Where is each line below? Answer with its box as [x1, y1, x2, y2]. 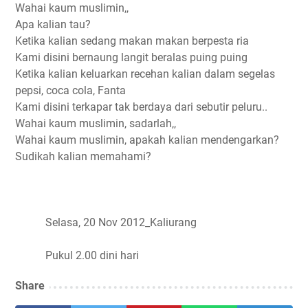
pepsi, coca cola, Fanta [15, 84, 126, 98]
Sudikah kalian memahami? [15, 150, 151, 164]
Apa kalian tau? [15, 18, 91, 32]
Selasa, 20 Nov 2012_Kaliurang [15, 216, 197, 230]
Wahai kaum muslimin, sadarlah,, [15, 117, 176, 131]
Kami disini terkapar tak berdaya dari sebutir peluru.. [15, 100, 267, 114]
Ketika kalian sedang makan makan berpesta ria [15, 34, 249, 48]
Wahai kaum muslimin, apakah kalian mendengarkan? [15, 133, 279, 147]
